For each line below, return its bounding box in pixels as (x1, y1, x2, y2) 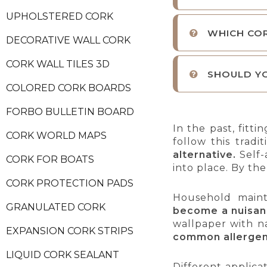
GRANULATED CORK (6, 201, 105, 213)
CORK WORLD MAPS (6, 130, 107, 142)
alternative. (172, 149, 236, 161)
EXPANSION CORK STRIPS (6, 225, 133, 237)
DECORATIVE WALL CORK (6, 35, 131, 46)
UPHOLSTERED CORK (6, 11, 113, 23)
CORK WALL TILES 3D (6, 58, 110, 70)
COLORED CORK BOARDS (6, 82, 131, 94)
